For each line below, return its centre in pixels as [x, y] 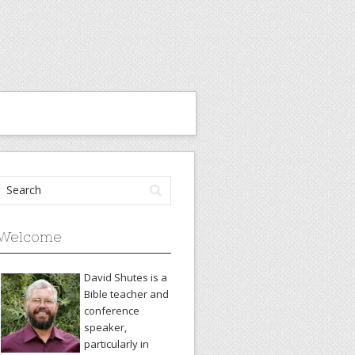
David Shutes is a [126, 277]
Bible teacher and [126, 294]
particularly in [116, 344]
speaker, [105, 327]
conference [112, 311]
